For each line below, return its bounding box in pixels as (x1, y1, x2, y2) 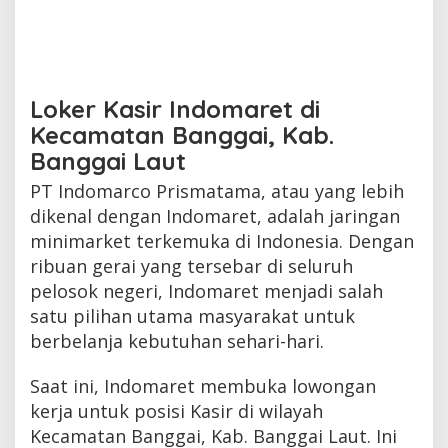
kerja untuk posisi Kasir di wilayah (30, 398, 323, 423)
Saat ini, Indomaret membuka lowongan (30, 373, 376, 398)
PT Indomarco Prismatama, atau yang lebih (30, 178, 404, 203)
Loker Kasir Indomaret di (30, 93, 320, 124)
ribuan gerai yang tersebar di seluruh (30, 253, 353, 278)
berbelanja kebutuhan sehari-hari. (30, 328, 324, 353)
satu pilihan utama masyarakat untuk (30, 303, 355, 328)
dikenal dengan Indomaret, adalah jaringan (30, 203, 400, 228)
